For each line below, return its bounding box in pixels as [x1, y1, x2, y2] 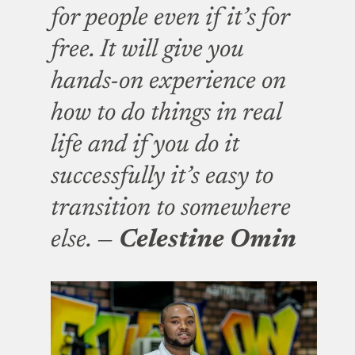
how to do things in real [51, 101, 282, 127]
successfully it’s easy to [51, 164, 273, 190]
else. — [51, 227, 119, 254]
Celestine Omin [119, 227, 296, 254]
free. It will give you [51, 37, 244, 63]
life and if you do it [51, 132, 239, 158]
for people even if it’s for [51, 6, 289, 32]
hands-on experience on [51, 69, 286, 95]
